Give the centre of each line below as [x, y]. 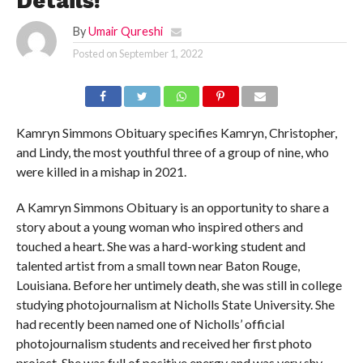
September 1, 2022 [160, 53]
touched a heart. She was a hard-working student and [160, 246]
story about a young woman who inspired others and [159, 226]
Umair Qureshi [125, 31]
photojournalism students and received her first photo [164, 343]
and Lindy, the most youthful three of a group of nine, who [172, 152]
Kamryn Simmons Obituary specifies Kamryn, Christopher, [176, 132]
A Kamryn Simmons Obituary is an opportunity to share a [172, 207]
